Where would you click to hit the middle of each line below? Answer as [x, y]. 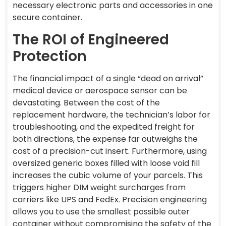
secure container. [47, 18]
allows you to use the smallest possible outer [101, 211]
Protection [50, 56]
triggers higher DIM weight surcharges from [99, 187]
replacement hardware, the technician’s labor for [111, 115]
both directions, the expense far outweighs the [105, 139]
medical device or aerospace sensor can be [100, 90]
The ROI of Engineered [91, 39]
